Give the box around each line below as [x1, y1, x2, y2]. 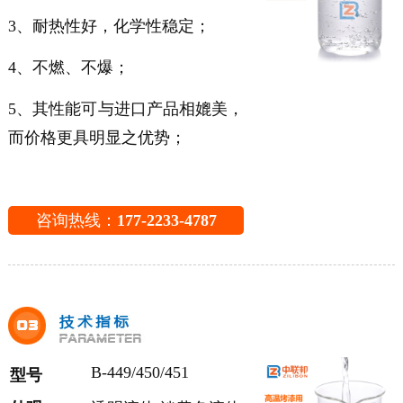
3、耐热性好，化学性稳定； [7, 17, 210, 36]
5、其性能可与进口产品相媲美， [7, 100, 245, 119]
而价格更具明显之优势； [7, 129, 186, 148]
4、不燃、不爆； [7, 58, 134, 77]
